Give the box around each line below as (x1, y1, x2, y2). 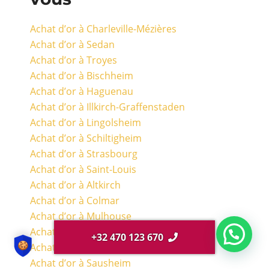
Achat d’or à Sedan (30, 37, 115, 51)
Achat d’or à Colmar (30, 193, 119, 207)
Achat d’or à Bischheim (30, 68, 133, 82)
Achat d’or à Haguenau (30, 84, 133, 98)
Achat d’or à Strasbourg (30, 147, 138, 160)
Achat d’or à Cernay (30, 225, 118, 238)
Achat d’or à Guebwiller (30, 240, 135, 254)
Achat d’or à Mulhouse (30, 209, 131, 223)
